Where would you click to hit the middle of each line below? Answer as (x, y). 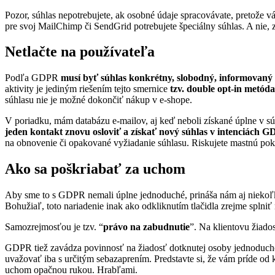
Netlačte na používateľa (80, 52)
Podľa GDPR (33, 78)
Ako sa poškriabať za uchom (95, 169)
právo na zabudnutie (146, 227)
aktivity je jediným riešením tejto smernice (87, 89)
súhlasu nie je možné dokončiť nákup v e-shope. (99, 100)
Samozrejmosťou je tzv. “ (54, 227)
